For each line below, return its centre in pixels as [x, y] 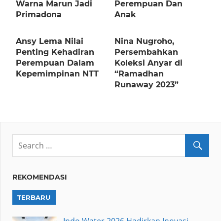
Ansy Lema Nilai [50, 41]
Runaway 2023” [147, 85]
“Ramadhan [139, 74]
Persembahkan [146, 52]
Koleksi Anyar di [148, 63]
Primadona [39, 15]
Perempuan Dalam [55, 63]
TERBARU [34, 198]
